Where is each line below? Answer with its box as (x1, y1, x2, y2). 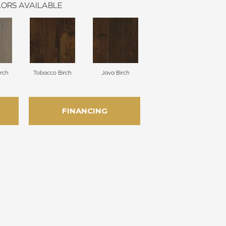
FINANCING (62, 106, 107, 116)
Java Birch (101, 69, 130, 77)
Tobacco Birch (33, 69, 72, 77)
